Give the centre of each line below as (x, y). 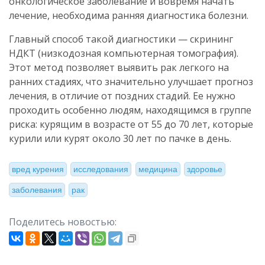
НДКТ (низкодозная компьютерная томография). (124, 53)
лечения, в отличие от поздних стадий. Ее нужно (122, 96)
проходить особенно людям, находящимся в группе (130, 110)
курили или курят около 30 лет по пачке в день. (120, 138)
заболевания (37, 190)
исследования (101, 169)
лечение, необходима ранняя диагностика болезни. (129, 15)
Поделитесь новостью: (63, 222)
